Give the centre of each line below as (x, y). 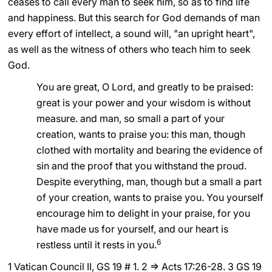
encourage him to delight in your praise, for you (143, 213)
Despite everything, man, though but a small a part (149, 182)
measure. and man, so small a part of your (130, 118)
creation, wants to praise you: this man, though (141, 134)
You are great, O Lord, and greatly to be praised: (144, 87)
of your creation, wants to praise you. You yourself (150, 197)
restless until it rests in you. (96, 245)
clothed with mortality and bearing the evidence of (149, 150)
